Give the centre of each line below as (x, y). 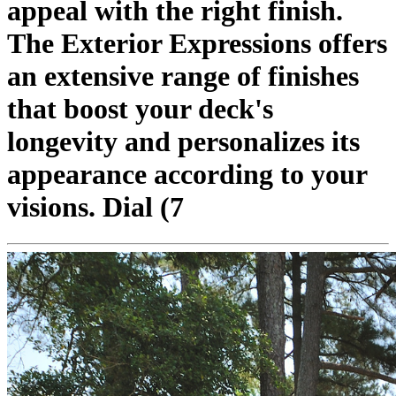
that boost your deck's (140, 109)
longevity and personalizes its (183, 142)
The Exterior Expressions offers (197, 44)
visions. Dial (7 (95, 207)
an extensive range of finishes (183, 76)
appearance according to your (187, 175)
